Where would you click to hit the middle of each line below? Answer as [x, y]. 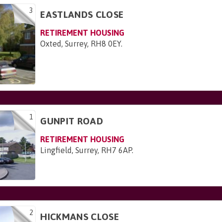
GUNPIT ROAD [72, 121]
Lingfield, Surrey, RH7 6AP [86, 150]
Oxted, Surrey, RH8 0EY [81, 43]
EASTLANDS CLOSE [82, 14]
